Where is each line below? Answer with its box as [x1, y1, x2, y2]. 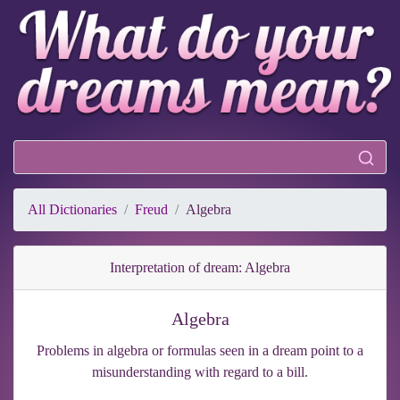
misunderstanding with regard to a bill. [92, 363, 308, 379]
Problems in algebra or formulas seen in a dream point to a [37, 342, 363, 358]
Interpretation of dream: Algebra [110, 259, 290, 275]
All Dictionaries [28, 201, 117, 217]
